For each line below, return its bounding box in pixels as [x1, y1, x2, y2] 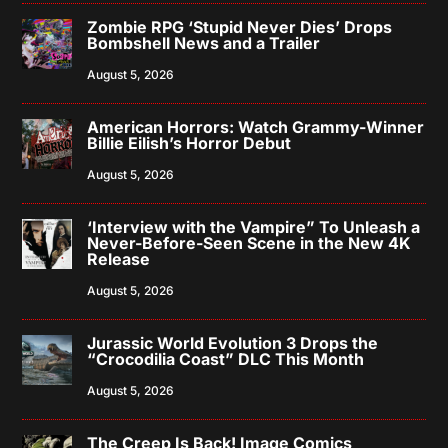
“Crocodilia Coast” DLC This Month [87, 348, 365, 369]
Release [87, 248, 151, 269]
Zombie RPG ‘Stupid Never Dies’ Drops [87, 16, 393, 37]
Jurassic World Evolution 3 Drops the [87, 332, 379, 353]
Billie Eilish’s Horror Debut [87, 132, 292, 153]
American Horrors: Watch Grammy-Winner [87, 116, 425, 137]
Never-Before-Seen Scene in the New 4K [87, 232, 412, 253]
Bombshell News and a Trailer [87, 32, 321, 53]
